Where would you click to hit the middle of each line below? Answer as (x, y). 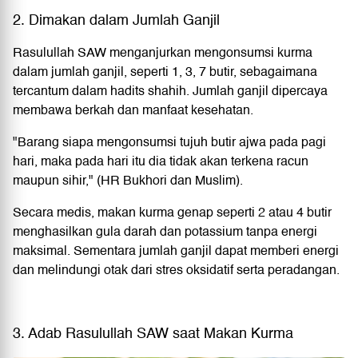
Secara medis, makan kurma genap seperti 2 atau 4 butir (172, 212)
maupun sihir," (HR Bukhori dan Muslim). (128, 180)
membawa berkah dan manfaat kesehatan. (133, 110)
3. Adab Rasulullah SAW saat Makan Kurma (153, 333)
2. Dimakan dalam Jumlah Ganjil (116, 20)
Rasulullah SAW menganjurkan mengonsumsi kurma (163, 52)
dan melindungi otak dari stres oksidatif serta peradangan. (176, 270)
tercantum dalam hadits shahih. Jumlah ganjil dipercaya (170, 91)
